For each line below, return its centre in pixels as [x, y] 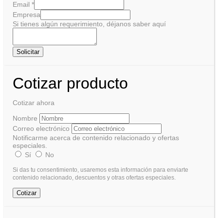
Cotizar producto [70, 83]
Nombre [25, 118]
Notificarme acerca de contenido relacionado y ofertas [96, 138]
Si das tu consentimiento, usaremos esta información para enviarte [100, 170]
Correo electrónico [41, 129]
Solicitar [28, 52]
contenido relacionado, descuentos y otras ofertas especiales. [94, 178]
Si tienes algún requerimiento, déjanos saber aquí [89, 24]
